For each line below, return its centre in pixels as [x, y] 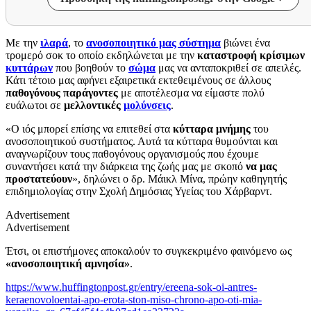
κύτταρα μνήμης [212, 128]
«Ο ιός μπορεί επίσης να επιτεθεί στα [89, 128]
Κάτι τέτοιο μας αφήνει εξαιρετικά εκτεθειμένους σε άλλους [138, 80]
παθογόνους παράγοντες [62, 92]
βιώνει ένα [245, 42]
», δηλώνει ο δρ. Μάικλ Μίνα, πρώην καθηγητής [179, 178]
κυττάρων [29, 67]
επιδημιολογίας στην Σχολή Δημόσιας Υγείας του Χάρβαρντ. [139, 191]
